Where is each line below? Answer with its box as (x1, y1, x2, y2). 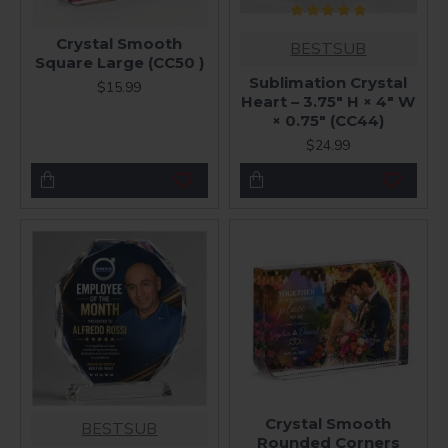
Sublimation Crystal (249, 72, 408, 92)
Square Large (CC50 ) (34, 52, 204, 72)
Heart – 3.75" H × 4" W (241, 91, 416, 111)
